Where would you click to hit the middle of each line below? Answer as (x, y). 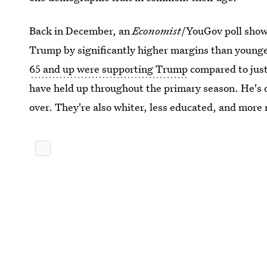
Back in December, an (81, 31)
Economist (157, 31)
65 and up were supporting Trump (109, 69)
